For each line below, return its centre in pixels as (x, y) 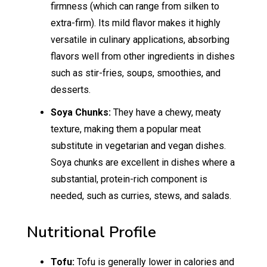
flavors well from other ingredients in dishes (142, 57)
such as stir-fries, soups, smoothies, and (135, 73)
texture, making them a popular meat (125, 129)
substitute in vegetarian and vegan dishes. (138, 146)
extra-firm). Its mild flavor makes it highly (135, 23)
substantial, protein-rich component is (129, 179)
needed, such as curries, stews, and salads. (141, 196)
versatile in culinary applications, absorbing (140, 40)
